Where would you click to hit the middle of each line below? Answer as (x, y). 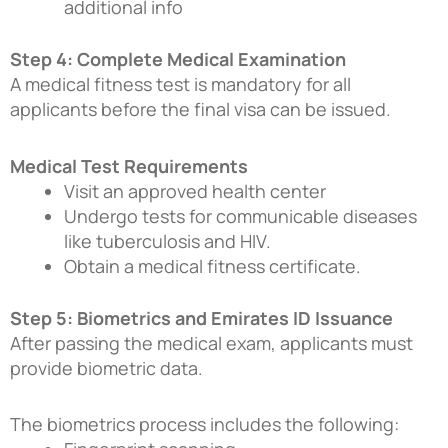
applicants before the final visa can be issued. (200, 109)
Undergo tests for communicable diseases (240, 215)
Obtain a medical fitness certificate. (212, 265)
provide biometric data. (106, 367)
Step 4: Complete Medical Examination (178, 59)
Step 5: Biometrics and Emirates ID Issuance (201, 317)
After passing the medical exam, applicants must (211, 342)
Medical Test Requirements (129, 165)
